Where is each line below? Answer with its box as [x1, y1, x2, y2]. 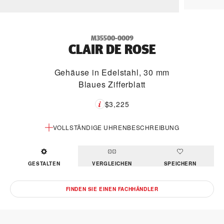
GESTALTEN [27, 160, 60, 167]
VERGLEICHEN [92, 160, 132, 167]
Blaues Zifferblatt [78, 78, 146, 90]
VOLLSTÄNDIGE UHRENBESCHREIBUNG [52, 123, 179, 132]
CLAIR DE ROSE [68, 40, 156, 59]
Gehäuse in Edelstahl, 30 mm [54, 66, 170, 78]
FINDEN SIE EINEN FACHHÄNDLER [65, 185, 158, 193]
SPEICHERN [163, 160, 196, 167]
